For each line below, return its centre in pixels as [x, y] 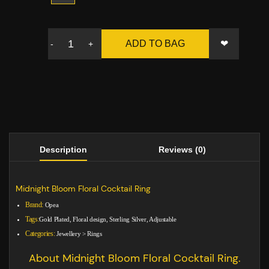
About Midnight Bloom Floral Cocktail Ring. [134, 258]
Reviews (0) [182, 150]
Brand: [35, 205]
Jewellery [69, 234]
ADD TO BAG [155, 44]
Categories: [40, 234]
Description [63, 150]
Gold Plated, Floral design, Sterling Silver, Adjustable [108, 219]
